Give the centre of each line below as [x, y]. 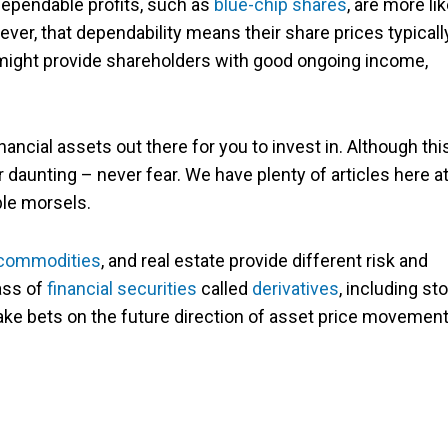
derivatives [295, 289]
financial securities [122, 289]
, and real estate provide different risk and [264, 261]
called [224, 289]
